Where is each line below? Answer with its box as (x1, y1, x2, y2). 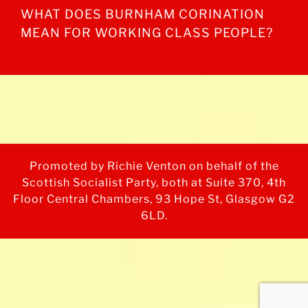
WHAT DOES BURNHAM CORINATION (21, 6, 265, 21)
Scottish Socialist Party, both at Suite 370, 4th (22, 175, 286, 189)
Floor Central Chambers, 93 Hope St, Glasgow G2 (13, 192, 295, 206)
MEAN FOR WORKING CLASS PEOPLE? (21, 25, 273, 40)
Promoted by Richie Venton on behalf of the (29, 159, 279, 173)
